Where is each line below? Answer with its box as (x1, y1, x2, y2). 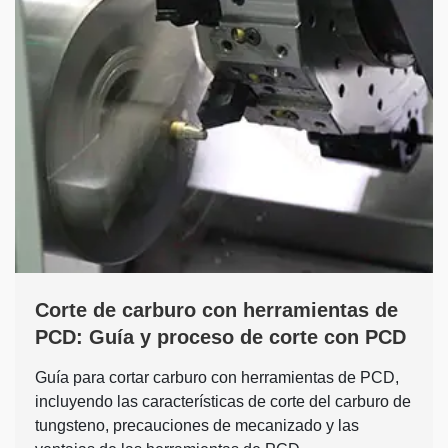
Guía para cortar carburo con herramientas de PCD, (35, 368, 399, 386)
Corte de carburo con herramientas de (35, 298, 398, 321)
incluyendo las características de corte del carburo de (35, 392, 411, 410)
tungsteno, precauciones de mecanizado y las (35, 416, 359, 434)
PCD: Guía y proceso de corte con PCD (35, 325, 406, 348)
